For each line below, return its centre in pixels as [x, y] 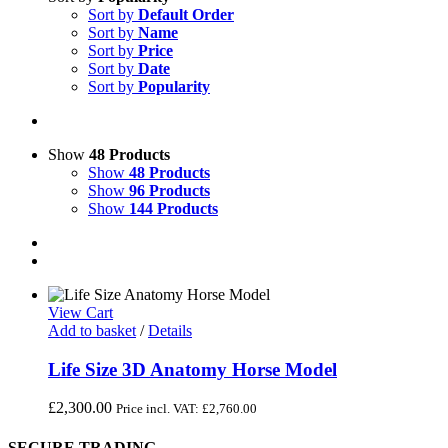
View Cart [80, 312]
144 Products [173, 208]
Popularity [174, 86]
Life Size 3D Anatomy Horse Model [192, 369]
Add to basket [92, 330]
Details [170, 330]
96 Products [169, 190]
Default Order [186, 14]
